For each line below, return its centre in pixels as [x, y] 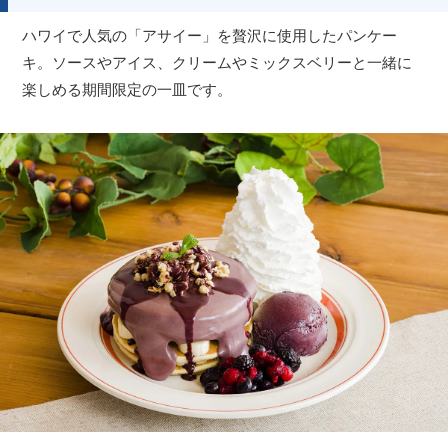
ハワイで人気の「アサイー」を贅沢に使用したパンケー [210, 36]
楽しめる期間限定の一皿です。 [127, 90]
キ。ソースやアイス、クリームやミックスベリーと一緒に [217, 63]
